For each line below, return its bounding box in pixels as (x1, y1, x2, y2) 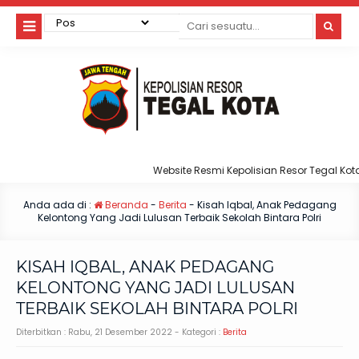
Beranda (102, 198, 148, 212)
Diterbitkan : (16, 326, 68, 339)
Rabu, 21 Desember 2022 (68, 326, 172, 339)
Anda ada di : (22, 198, 94, 212)
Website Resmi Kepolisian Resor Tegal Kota (136, 163, 346, 178)
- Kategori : (172, 326, 223, 339)
